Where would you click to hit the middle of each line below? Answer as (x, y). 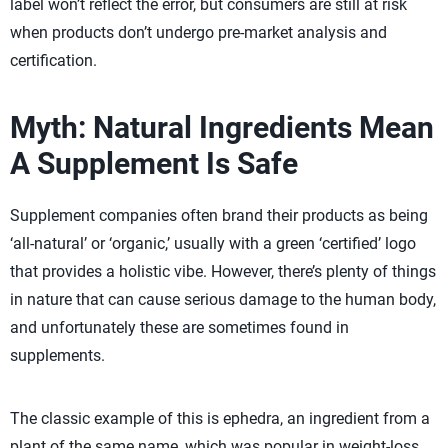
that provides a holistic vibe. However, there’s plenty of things (223, 271)
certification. (53, 60)
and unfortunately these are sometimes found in (179, 327)
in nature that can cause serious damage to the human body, (223, 299)
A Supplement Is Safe (154, 163)
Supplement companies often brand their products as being (219, 215)
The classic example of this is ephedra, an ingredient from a (220, 418)
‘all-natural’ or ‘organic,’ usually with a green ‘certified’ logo (213, 243)
